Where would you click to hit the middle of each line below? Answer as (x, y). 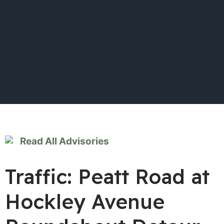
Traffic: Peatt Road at (107, 176)
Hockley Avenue (85, 201)
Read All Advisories (63, 141)
